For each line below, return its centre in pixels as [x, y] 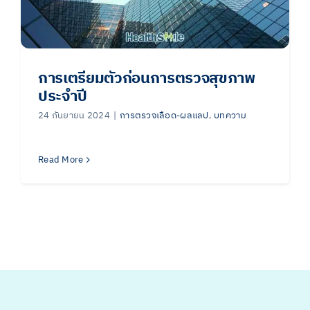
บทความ [230, 116]
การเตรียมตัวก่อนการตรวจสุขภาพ [147, 79]
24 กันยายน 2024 [74, 116]
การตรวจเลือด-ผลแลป [164, 116]
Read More [61, 160]
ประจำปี [63, 97]
